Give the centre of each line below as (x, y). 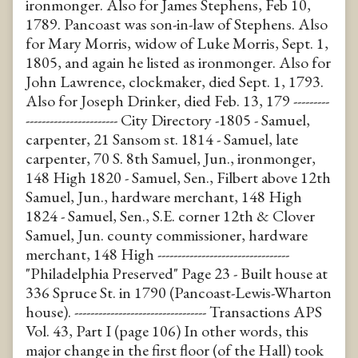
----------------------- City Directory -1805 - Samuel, (168, 119)
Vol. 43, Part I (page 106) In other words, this (167, 330)
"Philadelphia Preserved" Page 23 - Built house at (177, 273)
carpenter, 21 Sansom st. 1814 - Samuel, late (162, 139)
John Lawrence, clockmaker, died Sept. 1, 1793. (175, 81)
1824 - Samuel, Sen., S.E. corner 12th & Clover (170, 215)
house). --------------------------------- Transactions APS (174, 311)
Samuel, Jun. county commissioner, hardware (167, 235)
